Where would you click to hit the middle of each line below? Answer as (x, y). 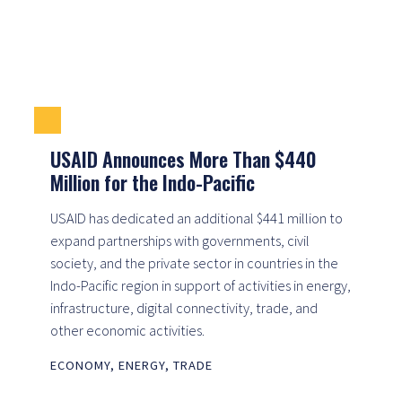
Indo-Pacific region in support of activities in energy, (201, 285)
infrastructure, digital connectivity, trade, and (184, 307)
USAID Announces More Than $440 (184, 158)
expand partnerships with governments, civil (180, 240)
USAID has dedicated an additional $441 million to (197, 218)
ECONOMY (80, 366)
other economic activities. (127, 330)
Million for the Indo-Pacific (153, 182)
